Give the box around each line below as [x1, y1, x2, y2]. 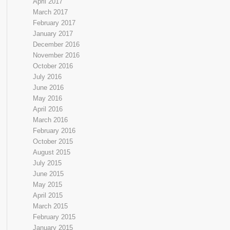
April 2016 [32, 105, 63, 113]
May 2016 [32, 94, 62, 102]
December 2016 [32, 41, 80, 48]
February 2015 [32, 213, 75, 221]
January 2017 [32, 30, 73, 37]
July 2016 [32, 73, 62, 81]
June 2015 [32, 170, 64, 178]
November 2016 [32, 51, 80, 59]
